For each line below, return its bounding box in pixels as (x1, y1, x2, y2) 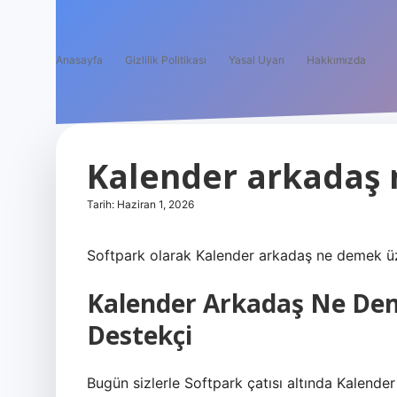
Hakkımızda (307, 53, 366, 66)
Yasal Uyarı (229, 53, 284, 66)
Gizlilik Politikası (125, 53, 206, 66)
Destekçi (87, 318, 192, 352)
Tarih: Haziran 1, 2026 (87, 198, 194, 211)
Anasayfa (56, 53, 103, 66)
